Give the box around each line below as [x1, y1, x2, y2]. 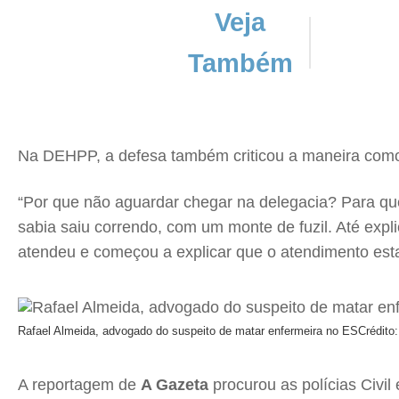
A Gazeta [141, 375, 208, 394]
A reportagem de [18, 375, 141, 394]
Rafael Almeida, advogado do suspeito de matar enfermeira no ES [18, 323, 358, 338]
